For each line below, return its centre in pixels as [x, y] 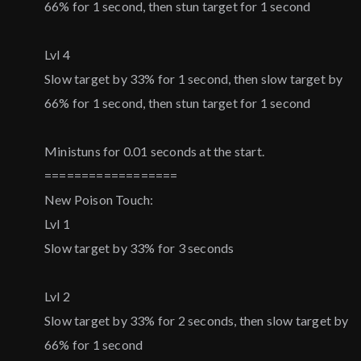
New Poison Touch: [99, 200]
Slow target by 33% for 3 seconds [139, 248]
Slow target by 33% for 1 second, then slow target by [194, 79]
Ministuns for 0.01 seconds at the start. [154, 151]
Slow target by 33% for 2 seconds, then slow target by [197, 321]
